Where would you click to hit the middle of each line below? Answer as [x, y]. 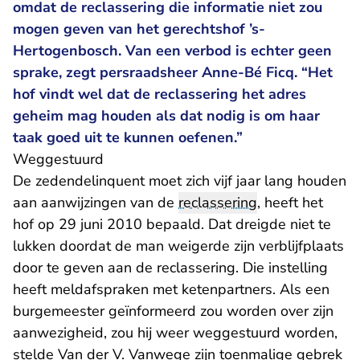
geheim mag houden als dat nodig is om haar [166, 116]
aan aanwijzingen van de [96, 202]
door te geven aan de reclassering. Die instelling [170, 268]
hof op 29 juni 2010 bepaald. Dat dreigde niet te [172, 224]
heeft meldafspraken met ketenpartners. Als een [171, 289]
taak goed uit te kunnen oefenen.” [128, 137]
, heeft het [290, 202]
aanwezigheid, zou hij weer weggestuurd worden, [175, 333]
